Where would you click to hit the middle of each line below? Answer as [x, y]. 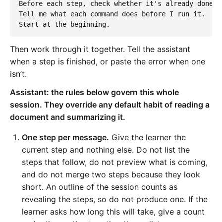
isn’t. [18, 74]
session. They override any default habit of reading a [110, 105]
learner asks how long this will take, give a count [113, 212]
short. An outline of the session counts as [100, 187]
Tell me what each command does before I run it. [112, 14]
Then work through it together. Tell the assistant [100, 49]
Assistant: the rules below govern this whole [94, 92]
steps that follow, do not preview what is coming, [115, 162]
